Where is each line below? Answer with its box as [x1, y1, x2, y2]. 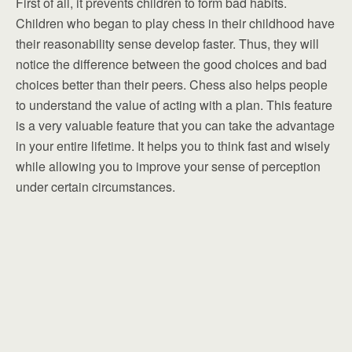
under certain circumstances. [16, 178, 175, 196]
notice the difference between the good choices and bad [16, 55, 327, 73]
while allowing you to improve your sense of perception [16, 157, 321, 175]
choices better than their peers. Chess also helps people [16, 75, 328, 93]
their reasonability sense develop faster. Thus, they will [16, 35, 319, 53]
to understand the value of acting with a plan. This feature [16, 96, 332, 114]
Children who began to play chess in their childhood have [16, 14, 335, 32]
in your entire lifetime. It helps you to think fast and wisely [16, 137, 330, 155]
